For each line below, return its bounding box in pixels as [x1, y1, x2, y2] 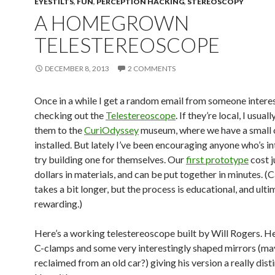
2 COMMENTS [128, 64, 176, 73]
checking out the [34, 109, 106, 121]
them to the [34, 124, 84, 136]
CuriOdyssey [84, 124, 139, 136]
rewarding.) [34, 198, 82, 209]
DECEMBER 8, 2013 [45, 64, 109, 73]
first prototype [186, 153, 249, 165]
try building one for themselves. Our [34, 153, 186, 165]
